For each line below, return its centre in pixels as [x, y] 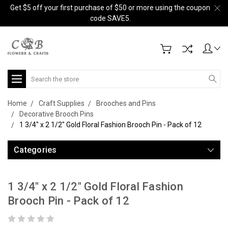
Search [37, 75]
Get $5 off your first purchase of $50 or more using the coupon [110, 8]
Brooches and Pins [126, 103]
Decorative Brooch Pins [56, 114]
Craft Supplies [62, 103]
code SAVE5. [110, 18]
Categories [35, 150]
